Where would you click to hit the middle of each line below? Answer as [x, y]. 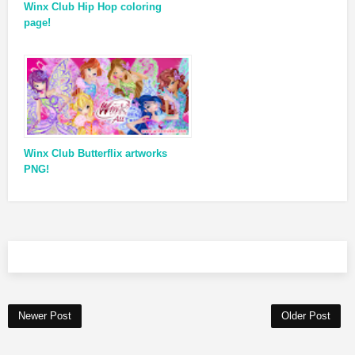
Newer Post [45, 316]
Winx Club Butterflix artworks [95, 153]
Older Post [306, 316]
